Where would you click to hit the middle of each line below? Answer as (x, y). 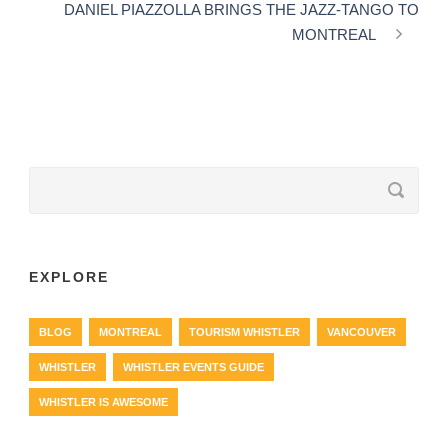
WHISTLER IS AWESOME (103, 401)
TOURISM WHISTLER (244, 331)
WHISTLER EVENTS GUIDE (193, 366)
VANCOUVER (361, 331)
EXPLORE (69, 276)
